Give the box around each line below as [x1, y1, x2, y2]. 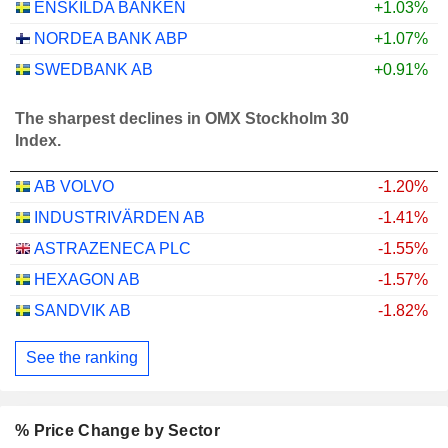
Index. [15, 132, 61, 150]
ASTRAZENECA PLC [34, 239, 191, 257]
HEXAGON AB [34, 270, 140, 288]
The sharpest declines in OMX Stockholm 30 [15, 110, 349, 128]
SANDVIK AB [34, 301, 131, 319]
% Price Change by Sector [15, 421, 220, 439]
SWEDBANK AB [34, 60, 153, 78]
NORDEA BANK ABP [34, 29, 188, 47]
